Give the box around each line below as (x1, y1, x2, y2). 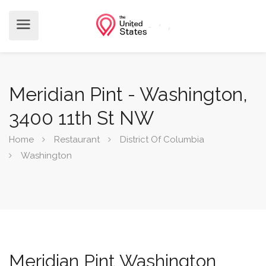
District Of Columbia (120, 134, 204, 145)
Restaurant (54, 134, 100, 145)
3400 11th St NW (9, 107, 154, 129)
